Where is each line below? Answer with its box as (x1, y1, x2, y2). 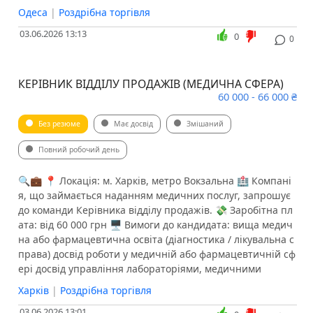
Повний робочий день (38, 145, 119, 155)
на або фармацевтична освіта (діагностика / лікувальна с (17, 233, 294, 247)
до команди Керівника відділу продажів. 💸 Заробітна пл (17, 203, 293, 217)
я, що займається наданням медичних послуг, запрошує (17, 189, 291, 203)
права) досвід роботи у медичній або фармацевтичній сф (17, 247, 296, 261)
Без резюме (38, 119, 80, 129)
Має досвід (113, 119, 153, 129)
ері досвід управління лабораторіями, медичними (17, 262, 261, 276)
